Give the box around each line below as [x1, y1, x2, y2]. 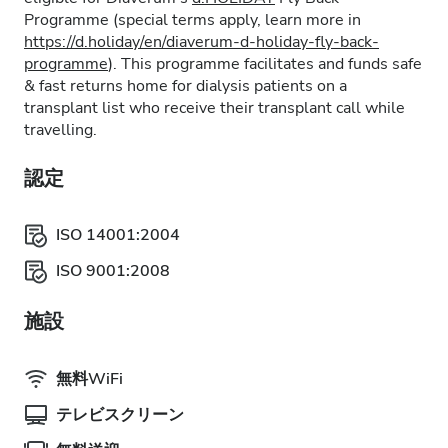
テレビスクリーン [56, 404, 184, 426]
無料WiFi [56, 368, 123, 390]
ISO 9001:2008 [56, 260, 170, 282]
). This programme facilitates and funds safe [108, 53, 422, 75]
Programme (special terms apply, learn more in [24, 9, 361, 31]
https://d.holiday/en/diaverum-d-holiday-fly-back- [24, 31, 379, 53]
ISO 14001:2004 [56, 224, 180, 246]
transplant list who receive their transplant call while [24, 97, 405, 119]
